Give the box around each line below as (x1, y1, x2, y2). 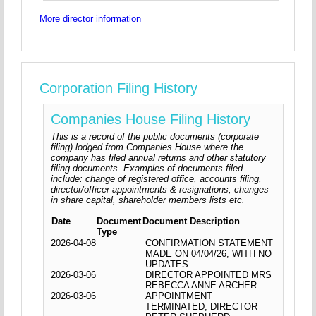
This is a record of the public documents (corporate (51, 131, 260, 142)
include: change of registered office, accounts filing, (51, 174, 262, 185)
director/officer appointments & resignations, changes (51, 184, 269, 195)
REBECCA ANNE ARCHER (145, 279, 257, 291)
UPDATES (145, 258, 189, 269)
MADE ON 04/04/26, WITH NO (145, 248, 272, 259)
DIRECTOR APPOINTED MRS (145, 269, 272, 280)
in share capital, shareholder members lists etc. (51, 195, 245, 206)
